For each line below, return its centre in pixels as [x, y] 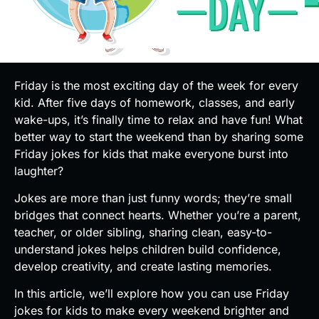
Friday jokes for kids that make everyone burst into [151, 153]
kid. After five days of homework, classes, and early [155, 102]
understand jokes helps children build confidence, [148, 250]
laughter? [39, 171]
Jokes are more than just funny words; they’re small [153, 198]
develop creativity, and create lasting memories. [143, 267]
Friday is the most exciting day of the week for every [156, 85]
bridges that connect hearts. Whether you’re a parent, [158, 215]
